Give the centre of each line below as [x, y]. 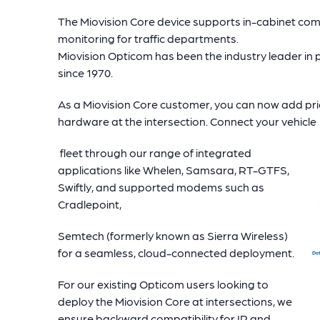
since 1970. [87, 72]
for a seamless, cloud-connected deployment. [176, 252]
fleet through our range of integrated [155, 152]
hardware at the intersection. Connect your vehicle [187, 121]
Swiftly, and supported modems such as [161, 186]
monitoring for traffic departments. [148, 38]
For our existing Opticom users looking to [163, 284]
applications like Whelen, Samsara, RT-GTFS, [174, 169]
